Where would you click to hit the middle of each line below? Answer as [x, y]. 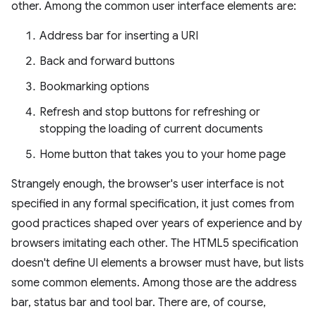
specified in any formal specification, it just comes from [153, 204]
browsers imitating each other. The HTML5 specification [155, 243]
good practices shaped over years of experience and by [157, 224]
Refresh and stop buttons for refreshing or [150, 112]
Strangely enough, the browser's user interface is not [148, 184]
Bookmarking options [95, 87]
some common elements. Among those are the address [154, 283]
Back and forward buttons [107, 61]
